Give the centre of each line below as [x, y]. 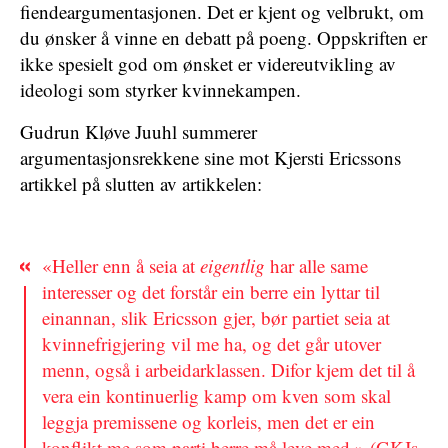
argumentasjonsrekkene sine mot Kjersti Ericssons [210, 157]
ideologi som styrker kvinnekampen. [160, 89]
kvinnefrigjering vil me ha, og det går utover [211, 343]
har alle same [316, 265]
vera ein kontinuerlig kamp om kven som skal [216, 395]
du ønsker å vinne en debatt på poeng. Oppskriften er [223, 37]
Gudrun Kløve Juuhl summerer [138, 131]
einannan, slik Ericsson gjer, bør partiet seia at [216, 317]
